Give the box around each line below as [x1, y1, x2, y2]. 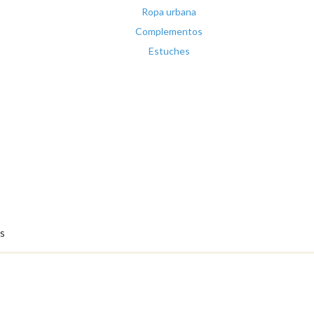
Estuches [148, 44, 190, 57]
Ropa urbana [142, 5, 197, 18]
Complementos [135, 25, 203, 37]
